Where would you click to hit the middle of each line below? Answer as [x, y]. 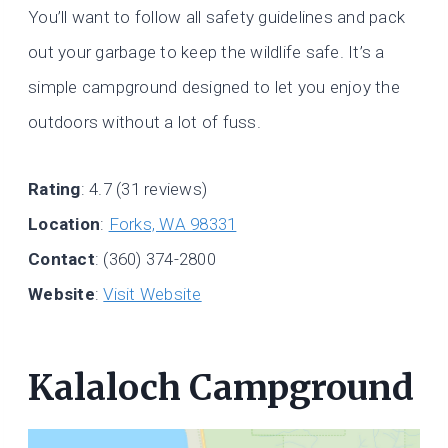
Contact [61, 259]
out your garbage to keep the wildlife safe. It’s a [206, 52]
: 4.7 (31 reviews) [144, 189]
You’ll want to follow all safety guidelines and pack [217, 17]
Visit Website [152, 294]
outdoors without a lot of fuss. [144, 122]
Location [64, 224]
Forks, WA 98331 [172, 224]
